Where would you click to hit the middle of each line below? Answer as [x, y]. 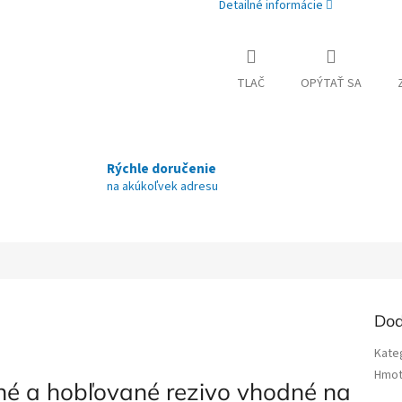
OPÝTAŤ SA [331, 84]
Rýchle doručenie [162, 168]
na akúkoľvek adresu [163, 186]
